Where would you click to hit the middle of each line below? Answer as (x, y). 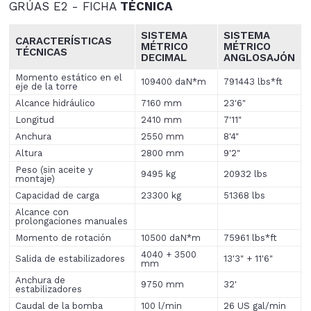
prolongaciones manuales (72, 221)
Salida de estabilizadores (70, 259)
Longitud (35, 120)
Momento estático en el (69, 78)
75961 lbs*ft (251, 238)
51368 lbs (245, 196)
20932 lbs (246, 174)
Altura (29, 153)
